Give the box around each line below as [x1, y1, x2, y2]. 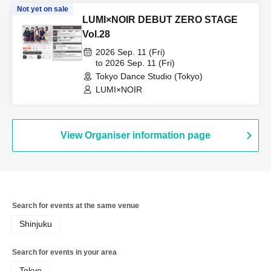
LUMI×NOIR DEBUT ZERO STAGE [82, 15, 238, 25]
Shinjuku [19, 219, 52, 229]
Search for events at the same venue [12, 201, 139, 211]
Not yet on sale [17, 5, 68, 14]
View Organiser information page [60, 130, 211, 141]
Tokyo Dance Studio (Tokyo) [96, 71, 203, 82]
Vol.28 [82, 29, 110, 40]
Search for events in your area [12, 248, 117, 257]
